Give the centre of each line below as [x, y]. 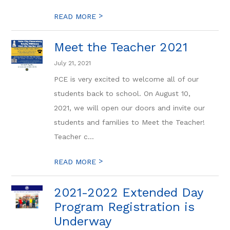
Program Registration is [124, 207]
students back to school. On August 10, [122, 93]
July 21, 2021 [73, 63]
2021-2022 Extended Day [129, 193]
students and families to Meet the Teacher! [130, 122]
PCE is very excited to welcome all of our [127, 79]
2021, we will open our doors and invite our [130, 108]
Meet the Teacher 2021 [121, 47]
